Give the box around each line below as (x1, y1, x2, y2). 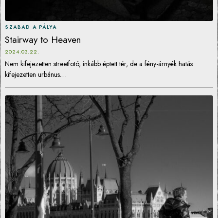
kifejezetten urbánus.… (5, 70, 67, 79)
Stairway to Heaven (5, 33, 81, 46)
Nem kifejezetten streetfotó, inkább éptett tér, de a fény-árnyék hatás (5, 59, 193, 69)
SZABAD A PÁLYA (5, 23, 56, 31)
